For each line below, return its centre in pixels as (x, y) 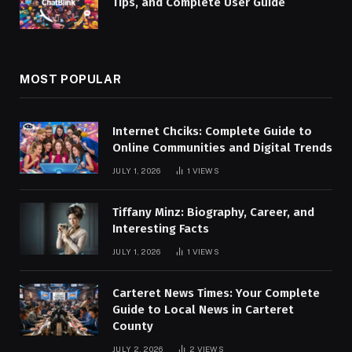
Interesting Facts (161, 228)
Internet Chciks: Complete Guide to (212, 131)
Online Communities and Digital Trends (222, 147)
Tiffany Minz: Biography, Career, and (213, 212)
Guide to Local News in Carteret (203, 309)
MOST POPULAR (71, 79)
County (133, 326)
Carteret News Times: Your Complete (216, 293)
